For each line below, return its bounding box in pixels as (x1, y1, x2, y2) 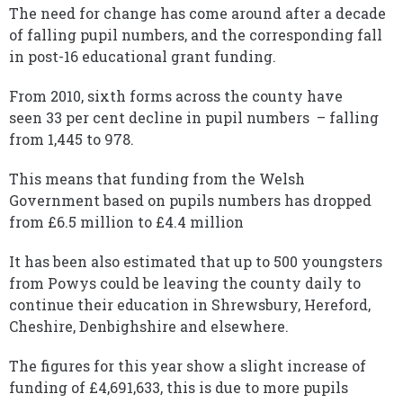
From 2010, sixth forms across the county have (9, 86, 343, 105)
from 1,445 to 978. (9, 130, 134, 148)
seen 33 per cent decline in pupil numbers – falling (9, 108, 379, 127)
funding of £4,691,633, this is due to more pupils (9, 378, 348, 397)
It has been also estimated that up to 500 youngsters (9, 252, 382, 271)
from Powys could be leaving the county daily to (9, 273, 361, 292)
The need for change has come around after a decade (9, 4, 386, 22)
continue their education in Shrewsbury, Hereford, (9, 295, 371, 314)
